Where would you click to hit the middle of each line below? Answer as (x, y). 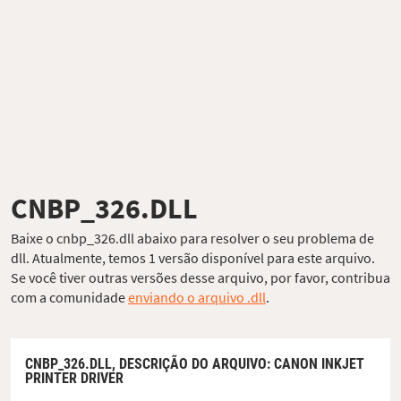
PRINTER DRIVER (74, 378)
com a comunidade (69, 297)
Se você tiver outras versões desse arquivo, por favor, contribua (200, 277)
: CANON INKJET (316, 363)
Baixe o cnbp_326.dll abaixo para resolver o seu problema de (192, 238)
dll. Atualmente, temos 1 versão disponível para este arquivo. (193, 257)
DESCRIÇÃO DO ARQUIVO (193, 363)
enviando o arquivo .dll (197, 297)
